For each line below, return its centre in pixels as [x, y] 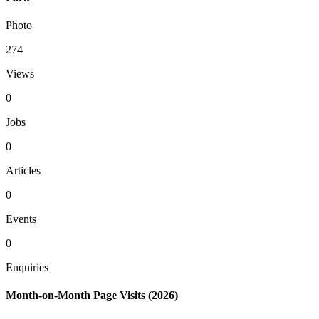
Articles [23, 170]
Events [21, 219]
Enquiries [27, 267]
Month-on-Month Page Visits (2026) [92, 296]
